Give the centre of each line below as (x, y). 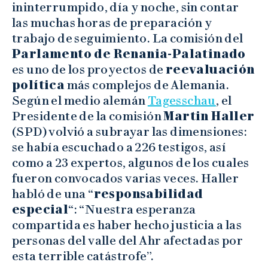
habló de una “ (53, 194)
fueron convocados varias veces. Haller (126, 178)
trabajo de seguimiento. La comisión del (128, 38)
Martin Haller (209, 116)
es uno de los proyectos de (89, 69)
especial (40, 209)
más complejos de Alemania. (147, 85)
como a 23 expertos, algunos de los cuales (131, 162)
